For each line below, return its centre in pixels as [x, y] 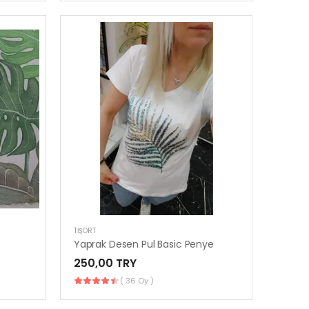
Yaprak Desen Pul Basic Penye [143, 244]
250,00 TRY [105, 263]
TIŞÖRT [84, 231]
